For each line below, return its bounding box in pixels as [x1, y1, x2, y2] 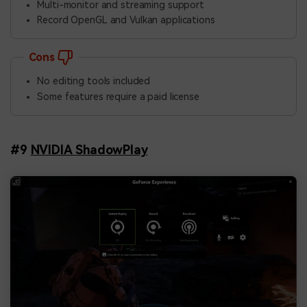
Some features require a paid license [37, 90, 199, 102]
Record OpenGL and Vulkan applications [37, 14, 215, 26]
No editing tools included [37, 75, 151, 87]
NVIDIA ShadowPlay [30, 143, 148, 158]
